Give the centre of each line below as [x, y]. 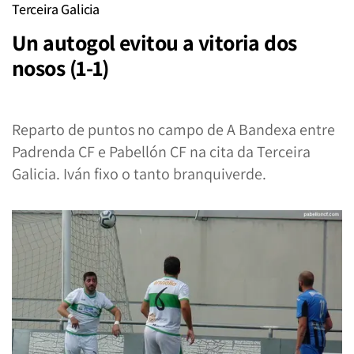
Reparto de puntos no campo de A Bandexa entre [173, 130]
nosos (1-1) [60, 68]
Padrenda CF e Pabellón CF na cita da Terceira [161, 152]
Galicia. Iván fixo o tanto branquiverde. [139, 174]
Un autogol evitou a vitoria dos [154, 42]
